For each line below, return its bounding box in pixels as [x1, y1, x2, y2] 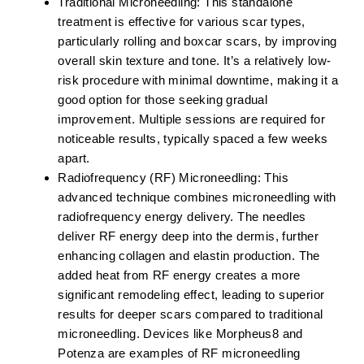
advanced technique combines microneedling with [58, 190, 336, 205]
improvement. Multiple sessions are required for [58, 112, 326, 127]
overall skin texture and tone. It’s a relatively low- [58, 54, 331, 68]
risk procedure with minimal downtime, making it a [58, 73, 338, 88]
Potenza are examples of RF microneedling [58, 346, 301, 361]
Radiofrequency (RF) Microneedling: [58, 171, 261, 185]
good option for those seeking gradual [58, 93, 268, 107]
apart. [58, 151, 90, 166]
